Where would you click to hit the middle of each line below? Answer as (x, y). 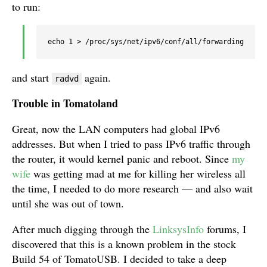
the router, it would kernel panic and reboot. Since (122, 159)
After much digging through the (82, 229)
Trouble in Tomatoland (65, 103)
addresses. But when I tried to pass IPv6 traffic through (131, 144)
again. (96, 78)
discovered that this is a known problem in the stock (124, 244)
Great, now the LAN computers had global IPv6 (116, 129)
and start (32, 78)
